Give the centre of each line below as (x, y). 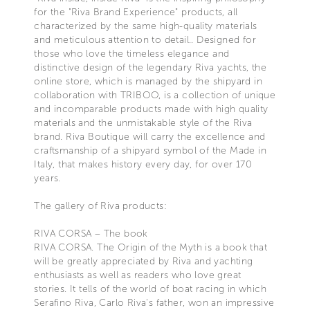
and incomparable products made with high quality (151, 109)
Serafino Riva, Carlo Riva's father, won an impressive (154, 302)
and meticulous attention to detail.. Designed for (145, 39)
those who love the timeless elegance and (132, 53)
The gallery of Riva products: (100, 206)
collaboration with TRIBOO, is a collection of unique (155, 95)
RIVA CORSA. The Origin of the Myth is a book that (151, 247)
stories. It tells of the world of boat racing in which (150, 289)
